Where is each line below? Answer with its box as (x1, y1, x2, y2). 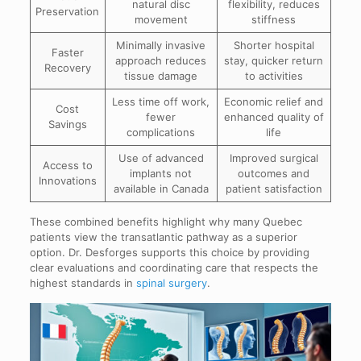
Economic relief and (224, 95, 324, 108)
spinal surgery (135, 276, 207, 289)
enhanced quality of (223, 110, 324, 123)
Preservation (35, 5, 100, 18)
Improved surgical (229, 151, 318, 164)
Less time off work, (112, 95, 210, 108)
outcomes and (238, 167, 310, 180)
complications (127, 126, 196, 139)
